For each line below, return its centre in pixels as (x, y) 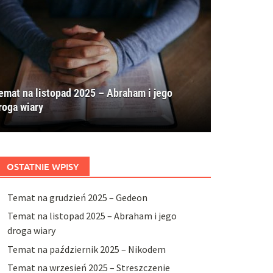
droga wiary (31, 231)
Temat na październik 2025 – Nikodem (86, 249)
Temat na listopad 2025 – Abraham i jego (92, 216)
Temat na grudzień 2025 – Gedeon (77, 197)
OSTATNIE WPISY (42, 166)
